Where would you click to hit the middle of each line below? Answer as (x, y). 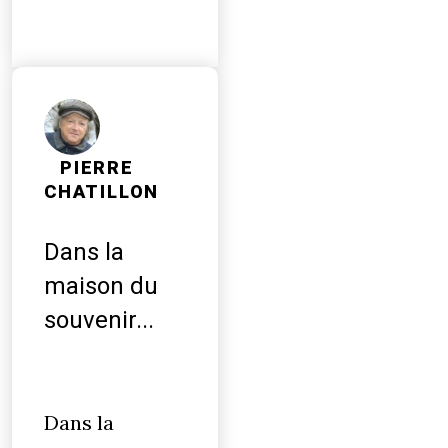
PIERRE (97, 168)
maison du (101, 286)
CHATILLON (102, 192)
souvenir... (99, 320)
